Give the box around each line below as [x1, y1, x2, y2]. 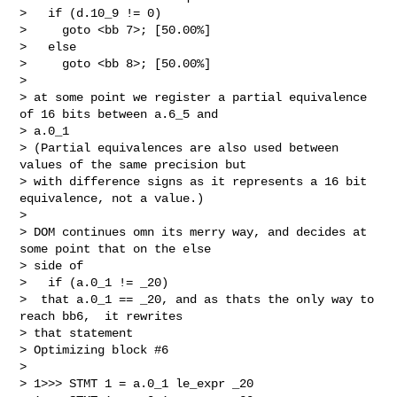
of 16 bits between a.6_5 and [19, 106, 219, 121]
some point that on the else [19, 241, 212, 256]
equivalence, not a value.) [19, 191, 205, 206]
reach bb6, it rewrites [19, 308, 183, 323]
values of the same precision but [19, 157, 247, 172]
